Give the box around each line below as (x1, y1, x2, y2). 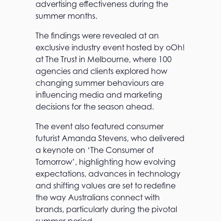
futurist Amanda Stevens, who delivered (36, 133, 184, 144)
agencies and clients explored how (36, 66, 167, 76)
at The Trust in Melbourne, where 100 (36, 54, 172, 65)
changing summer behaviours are (36, 78, 164, 88)
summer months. (36, 11, 97, 21)
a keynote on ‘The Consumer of (36, 145, 154, 155)
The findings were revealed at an (36, 31, 159, 41)
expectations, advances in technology (36, 169, 181, 179)
